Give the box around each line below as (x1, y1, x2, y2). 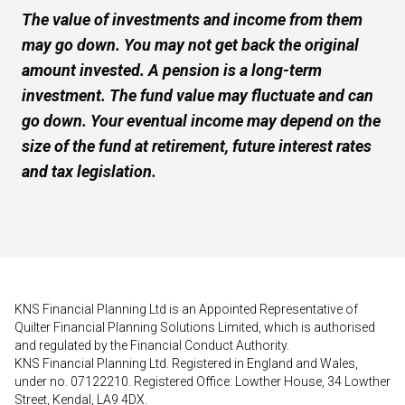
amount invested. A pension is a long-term (22, 61, 322, 80)
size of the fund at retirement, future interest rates (22, 137, 372, 155)
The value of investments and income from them (22, 10, 363, 29)
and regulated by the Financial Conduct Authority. (14, 338, 289, 353)
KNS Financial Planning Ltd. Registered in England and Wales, (14, 356, 358, 371)
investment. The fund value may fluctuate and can (22, 86, 373, 105)
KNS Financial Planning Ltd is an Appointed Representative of (14, 302, 358, 316)
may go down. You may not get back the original (22, 35, 359, 54)
